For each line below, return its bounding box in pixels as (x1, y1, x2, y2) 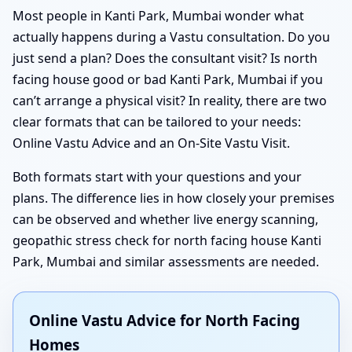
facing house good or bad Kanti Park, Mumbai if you (13, 71, 323, 89)
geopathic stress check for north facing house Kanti (13, 232, 321, 250)
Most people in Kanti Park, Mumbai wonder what (13, 7, 304, 25)
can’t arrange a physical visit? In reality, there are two (13, 92, 327, 110)
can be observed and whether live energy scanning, (13, 211, 318, 229)
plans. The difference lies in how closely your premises (13, 189, 335, 207)
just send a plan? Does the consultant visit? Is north (13, 49, 317, 68)
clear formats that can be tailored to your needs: (13, 113, 301, 131)
